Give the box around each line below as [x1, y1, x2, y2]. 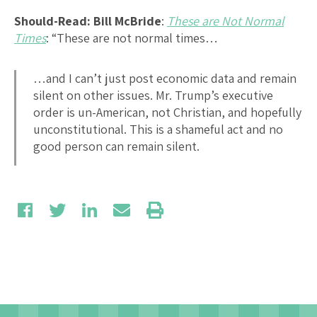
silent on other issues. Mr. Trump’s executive [33, 86, 273, 103]
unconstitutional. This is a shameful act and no [33, 120, 283, 137]
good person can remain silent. [33, 137, 200, 154]
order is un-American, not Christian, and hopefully [33, 103, 301, 120]
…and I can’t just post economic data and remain [33, 69, 296, 86]
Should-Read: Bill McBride [14, 12, 161, 29]
